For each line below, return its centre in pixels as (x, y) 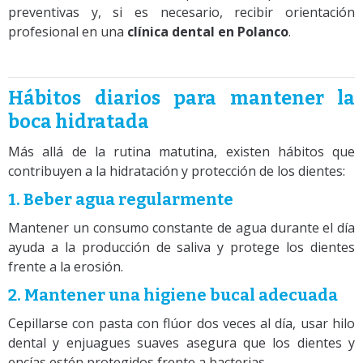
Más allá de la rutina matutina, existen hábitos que (181, 151)
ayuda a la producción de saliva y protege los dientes (181, 247)
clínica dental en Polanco (208, 31)
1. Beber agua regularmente (121, 199)
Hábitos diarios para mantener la (181, 98)
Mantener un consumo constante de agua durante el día (181, 227)
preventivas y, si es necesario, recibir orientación (181, 12)
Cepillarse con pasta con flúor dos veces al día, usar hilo (181, 323)
